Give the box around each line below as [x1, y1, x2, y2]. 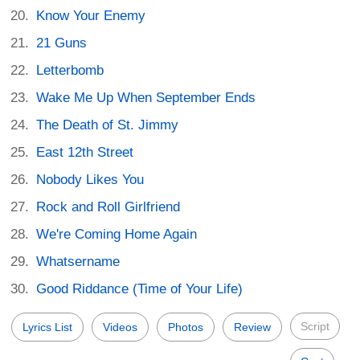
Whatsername [36, 253, 121, 269]
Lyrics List [22, 320, 72, 333]
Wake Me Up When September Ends [36, 89, 256, 105]
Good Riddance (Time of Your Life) [36, 280, 243, 297]
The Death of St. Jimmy [36, 117, 179, 133]
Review [234, 320, 271, 333]
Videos [103, 320, 137, 333]
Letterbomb [36, 62, 104, 78]
